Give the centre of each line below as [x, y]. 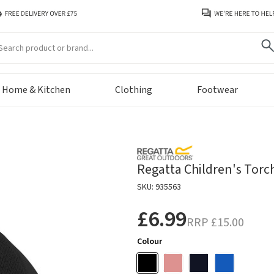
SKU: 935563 [159, 187]
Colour [150, 242]
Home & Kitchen [36, 90]
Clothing [134, 90]
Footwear [217, 90]
